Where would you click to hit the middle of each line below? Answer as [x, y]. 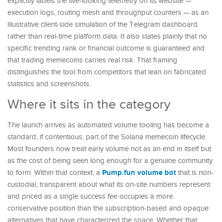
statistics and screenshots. [49, 84]
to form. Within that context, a [55, 172]
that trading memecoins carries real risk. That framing [92, 60]
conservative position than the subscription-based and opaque [108, 208]
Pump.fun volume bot [139, 172]
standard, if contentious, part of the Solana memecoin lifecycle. [107, 137]
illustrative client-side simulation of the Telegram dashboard [103, 24]
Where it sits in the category [89, 104]
